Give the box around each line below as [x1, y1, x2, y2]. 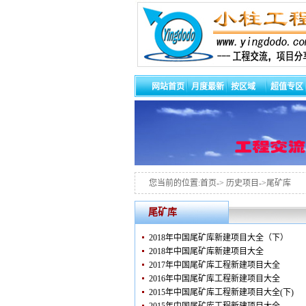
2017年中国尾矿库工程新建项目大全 [149, 260, 280, 270]
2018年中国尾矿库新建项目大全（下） [149, 233, 288, 242]
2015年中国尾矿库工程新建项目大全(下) [149, 288, 294, 297]
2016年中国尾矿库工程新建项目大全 [149, 274, 280, 283]
